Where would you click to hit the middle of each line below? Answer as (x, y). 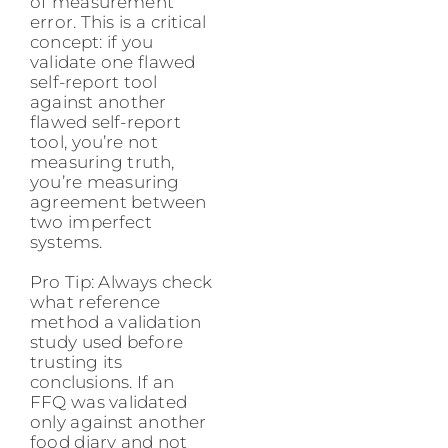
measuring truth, (102, 162)
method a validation (116, 322)
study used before (106, 342)
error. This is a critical (118, 22)
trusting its (76, 362)
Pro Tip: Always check (121, 282)
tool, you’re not (94, 142)
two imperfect (91, 222)
